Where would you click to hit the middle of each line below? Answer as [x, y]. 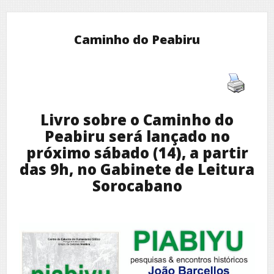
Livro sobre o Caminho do [137, 119]
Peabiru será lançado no [137, 136]
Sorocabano [137, 185]
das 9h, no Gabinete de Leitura [137, 169]
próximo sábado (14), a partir [137, 152]
